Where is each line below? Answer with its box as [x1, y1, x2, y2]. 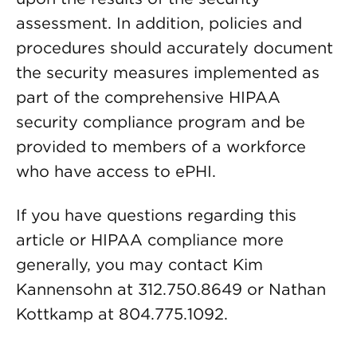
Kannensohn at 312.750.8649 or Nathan [16, 280, 326, 299]
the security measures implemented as [16, 63, 320, 82]
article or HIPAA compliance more [16, 230, 284, 249]
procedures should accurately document [16, 38, 333, 57]
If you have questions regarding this [16, 206, 296, 225]
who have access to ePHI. [16, 162, 216, 181]
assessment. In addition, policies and [16, 14, 302, 33]
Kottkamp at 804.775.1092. [16, 304, 228, 324]
